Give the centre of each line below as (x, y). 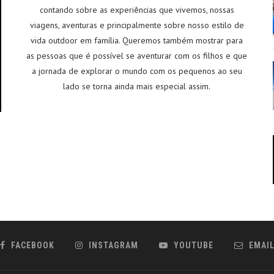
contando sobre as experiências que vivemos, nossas (137, 10)
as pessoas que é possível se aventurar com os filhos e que (137, 56)
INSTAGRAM (113, 245)
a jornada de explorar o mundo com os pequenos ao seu (137, 71)
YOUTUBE (193, 245)
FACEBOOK (32, 245)
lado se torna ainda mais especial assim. (137, 86)
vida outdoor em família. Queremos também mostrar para (137, 40)
